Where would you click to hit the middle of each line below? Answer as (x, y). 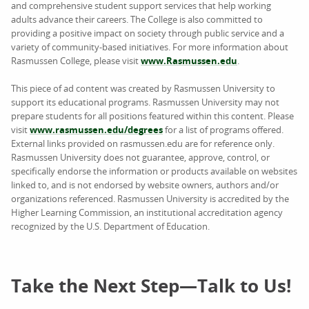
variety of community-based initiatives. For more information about (150, 47)
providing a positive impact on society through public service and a (148, 33)
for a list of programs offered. (223, 130)
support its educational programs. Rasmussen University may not (145, 102)
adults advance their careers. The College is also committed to (137, 19)
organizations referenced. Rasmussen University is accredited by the (150, 199)
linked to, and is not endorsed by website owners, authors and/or (145, 185)
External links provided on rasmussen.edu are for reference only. (143, 143)
